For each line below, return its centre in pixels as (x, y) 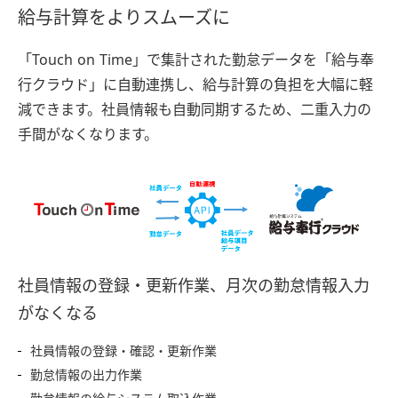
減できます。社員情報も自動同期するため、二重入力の (195, 110)
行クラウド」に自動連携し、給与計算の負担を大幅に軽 (195, 85)
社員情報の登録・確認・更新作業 (123, 350)
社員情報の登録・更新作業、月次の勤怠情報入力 (194, 286)
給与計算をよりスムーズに (124, 18)
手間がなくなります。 (88, 135)
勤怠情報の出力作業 (86, 374)
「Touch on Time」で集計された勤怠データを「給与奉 (196, 60)
